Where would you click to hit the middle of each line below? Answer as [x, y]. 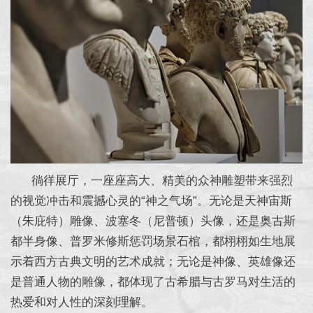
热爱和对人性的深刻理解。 [82, 302]
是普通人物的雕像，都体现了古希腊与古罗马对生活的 [153, 282]
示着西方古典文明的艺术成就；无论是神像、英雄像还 [153, 261]
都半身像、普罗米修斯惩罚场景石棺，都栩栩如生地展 [153, 241]
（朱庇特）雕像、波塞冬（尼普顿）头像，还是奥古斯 [153, 221]
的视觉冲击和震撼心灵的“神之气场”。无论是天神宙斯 [151, 201]
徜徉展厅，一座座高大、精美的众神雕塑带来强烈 [152, 180]
